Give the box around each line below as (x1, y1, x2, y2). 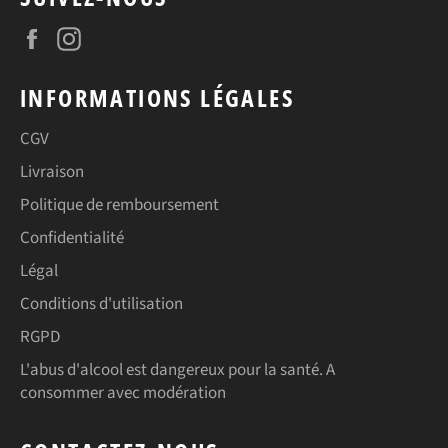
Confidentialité (20, 225, 124, 250)
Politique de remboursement (20, 192, 219, 217)
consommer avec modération (20, 380, 226, 405)
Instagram (90, 24, 163, 49)
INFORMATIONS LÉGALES (20, 80, 295, 114)
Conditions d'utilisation (20, 291, 183, 316)
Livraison (20, 159, 84, 184)
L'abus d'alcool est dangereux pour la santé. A (20, 357, 335, 382)
